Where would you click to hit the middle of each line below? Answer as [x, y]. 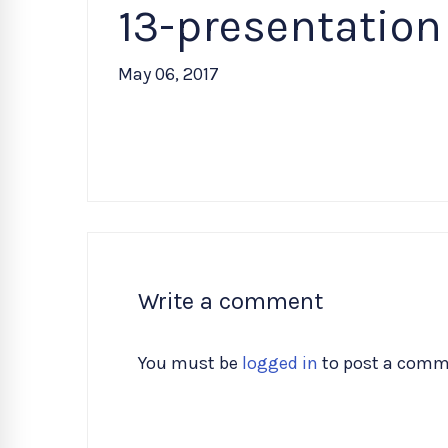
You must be [190, 363]
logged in [280, 363]
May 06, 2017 [168, 74]
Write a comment [230, 301]
